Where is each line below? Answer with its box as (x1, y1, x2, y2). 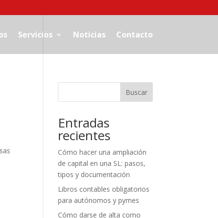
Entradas (58, 114, 110, 131)
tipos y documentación (58, 170, 130, 179)
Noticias (73, 29, 106, 40)
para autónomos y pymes (58, 196, 140, 205)
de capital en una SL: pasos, (58, 159, 146, 168)
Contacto (116, 29, 153, 40)
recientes (58, 127, 111, 144)
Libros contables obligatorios (58, 184, 150, 194)
